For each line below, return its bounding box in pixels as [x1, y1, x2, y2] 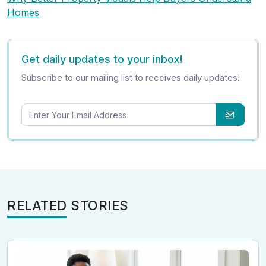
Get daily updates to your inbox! [21, 53, 183, 66]
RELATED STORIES [7, 197, 129, 213]
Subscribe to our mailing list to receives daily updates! [21, 72, 240, 84]
